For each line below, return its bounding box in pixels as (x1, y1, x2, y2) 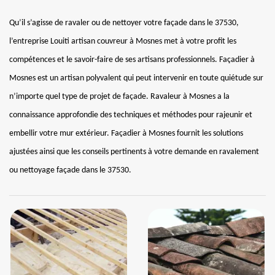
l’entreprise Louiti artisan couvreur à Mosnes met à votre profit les (9, 37, 236, 46)
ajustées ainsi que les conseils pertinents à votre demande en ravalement (9, 147, 259, 157)
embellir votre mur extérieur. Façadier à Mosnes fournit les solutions (9, 129, 243, 138)
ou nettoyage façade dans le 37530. (9, 166, 131, 175)
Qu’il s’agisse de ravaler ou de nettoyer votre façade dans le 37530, (9, 18, 239, 28)
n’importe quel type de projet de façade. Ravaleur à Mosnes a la (9, 92, 230, 101)
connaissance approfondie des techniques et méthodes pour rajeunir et (9, 110, 252, 120)
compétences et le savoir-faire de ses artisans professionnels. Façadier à (9, 55, 255, 64)
